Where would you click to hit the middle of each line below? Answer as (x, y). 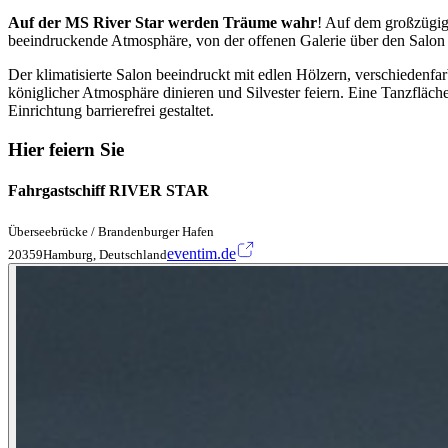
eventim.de (201, 253)
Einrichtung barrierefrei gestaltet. (111, 111)
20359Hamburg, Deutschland (87, 254)
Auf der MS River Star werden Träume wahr (162, 23)
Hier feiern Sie (66, 150)
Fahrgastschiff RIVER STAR (108, 191)
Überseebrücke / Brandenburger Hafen (111, 231)
